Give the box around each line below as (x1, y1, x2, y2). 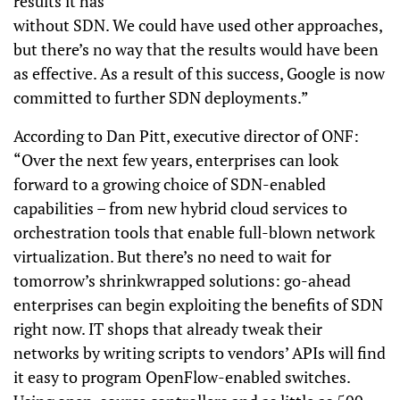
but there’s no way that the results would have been (13, 38, 379, 60)
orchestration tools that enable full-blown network (13, 221, 375, 243)
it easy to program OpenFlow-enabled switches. (13, 366, 350, 387)
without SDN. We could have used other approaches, (13, 14, 382, 36)
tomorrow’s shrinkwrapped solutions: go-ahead (13, 270, 351, 291)
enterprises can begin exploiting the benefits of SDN (13, 294, 383, 315)
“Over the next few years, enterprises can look (13, 149, 338, 171)
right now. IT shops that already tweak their (13, 318, 322, 339)
